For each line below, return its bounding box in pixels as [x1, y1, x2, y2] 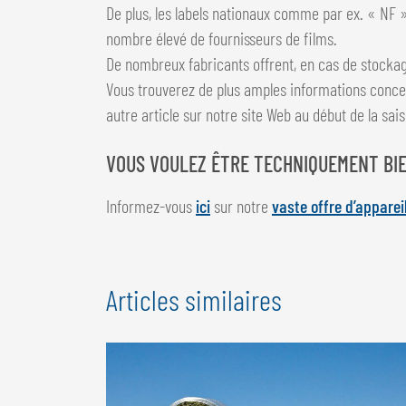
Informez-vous [106, 194, 196, 217]
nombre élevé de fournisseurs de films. [106, 26, 337, 49]
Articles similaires [106, 281, 282, 316]
